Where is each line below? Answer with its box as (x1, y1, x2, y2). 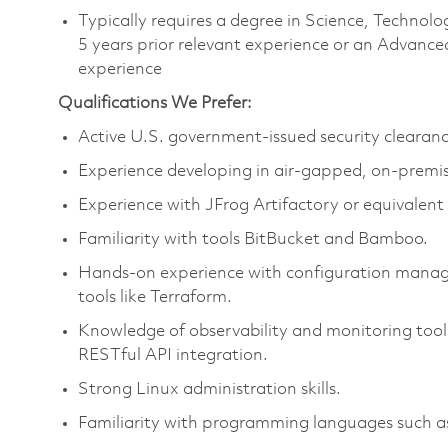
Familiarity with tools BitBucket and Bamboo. (78, 231, 428, 248)
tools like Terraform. (78, 289, 232, 306)
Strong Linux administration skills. (78, 381, 341, 398)
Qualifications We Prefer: (58, 95, 252, 112)
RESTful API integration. (78, 347, 268, 364)
